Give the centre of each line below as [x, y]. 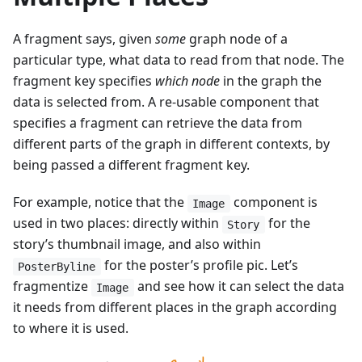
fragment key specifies [84, 81]
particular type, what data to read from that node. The [179, 60]
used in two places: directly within [118, 223]
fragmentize [52, 286]
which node [187, 81]
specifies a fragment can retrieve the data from [158, 123]
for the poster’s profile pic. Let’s [199, 265]
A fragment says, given [84, 39]
